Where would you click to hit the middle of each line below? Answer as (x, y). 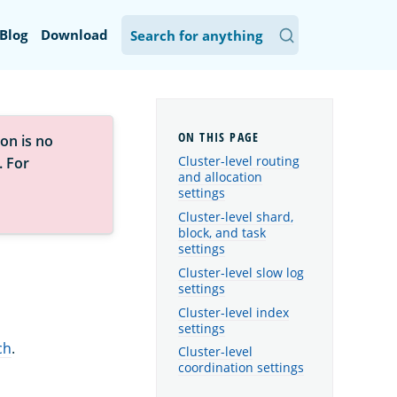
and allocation (220, 177)
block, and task (222, 232)
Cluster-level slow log (241, 272)
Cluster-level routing (239, 161)
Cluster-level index (234, 312)
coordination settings (241, 368)
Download (74, 35)
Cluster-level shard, (236, 216)
